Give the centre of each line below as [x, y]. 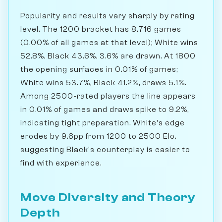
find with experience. [61, 163]
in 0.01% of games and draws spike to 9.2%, [105, 110]
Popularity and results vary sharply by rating [108, 16]
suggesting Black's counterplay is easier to [105, 150]
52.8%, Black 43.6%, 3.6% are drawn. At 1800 [108, 56]
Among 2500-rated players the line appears [108, 96]
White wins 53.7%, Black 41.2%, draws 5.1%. [103, 83]
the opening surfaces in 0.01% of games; [99, 70]
